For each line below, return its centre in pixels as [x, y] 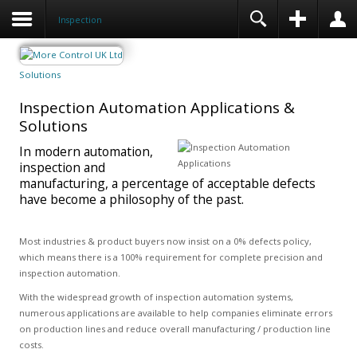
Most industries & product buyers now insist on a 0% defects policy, [165, 241]
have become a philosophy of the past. [131, 199]
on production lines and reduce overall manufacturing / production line [175, 329]
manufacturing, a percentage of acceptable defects [167, 183]
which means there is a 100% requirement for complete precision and [171, 257]
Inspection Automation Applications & [157, 108]
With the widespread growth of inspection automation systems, [156, 297]
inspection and [62, 167]
